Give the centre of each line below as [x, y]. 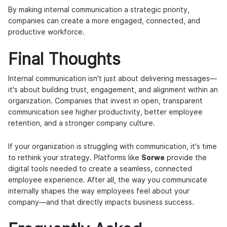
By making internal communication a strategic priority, [99, 10]
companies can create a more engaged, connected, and [104, 21]
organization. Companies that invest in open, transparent [105, 101]
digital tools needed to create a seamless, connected [100, 169]
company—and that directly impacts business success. [101, 202]
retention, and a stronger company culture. [82, 123]
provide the [186, 158]
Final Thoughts [64, 59]
